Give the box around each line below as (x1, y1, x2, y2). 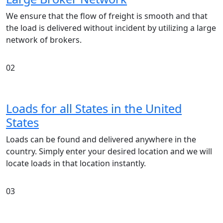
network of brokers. (6, 34, 82, 45)
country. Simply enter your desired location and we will (6, 145, 212, 157)
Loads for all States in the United (6, 100, 182, 116)
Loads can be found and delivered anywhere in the (6, 133, 196, 145)
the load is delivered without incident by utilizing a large (6, 22, 216, 33)
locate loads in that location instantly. (6, 157, 146, 169)
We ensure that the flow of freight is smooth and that (6, 10, 208, 21)
